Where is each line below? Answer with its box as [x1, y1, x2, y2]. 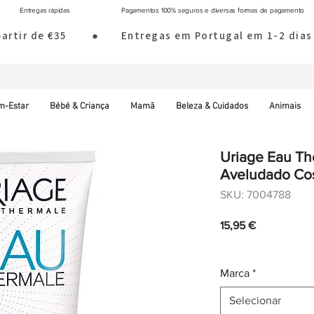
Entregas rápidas [20, 6, 70, 14]
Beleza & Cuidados [175, 101, 248, 113]
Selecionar [229, 294, 281, 307]
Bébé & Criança [49, 101, 109, 113]
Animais [268, 101, 301, 113]
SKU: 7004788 [220, 189, 291, 201]
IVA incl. [220, 239, 254, 251]
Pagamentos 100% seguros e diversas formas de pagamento [121, 6, 305, 14]
